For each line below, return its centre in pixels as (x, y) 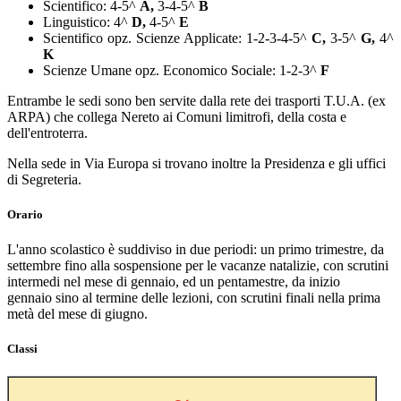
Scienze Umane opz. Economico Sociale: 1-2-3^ (180, 70)
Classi (22, 349)
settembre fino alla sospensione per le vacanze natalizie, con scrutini (198, 266)
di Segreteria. (44, 179)
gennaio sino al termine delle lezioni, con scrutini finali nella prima (194, 298)
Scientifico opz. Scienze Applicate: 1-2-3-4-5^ (177, 38)
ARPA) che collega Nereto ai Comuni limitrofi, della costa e (177, 116)
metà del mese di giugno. (77, 314)
